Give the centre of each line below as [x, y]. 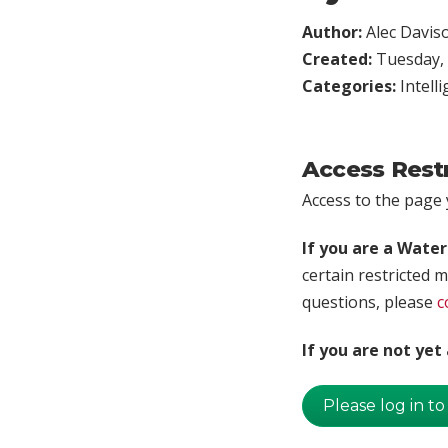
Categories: [351, 85]
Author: [334, 31]
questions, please [369, 301]
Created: [339, 58]
